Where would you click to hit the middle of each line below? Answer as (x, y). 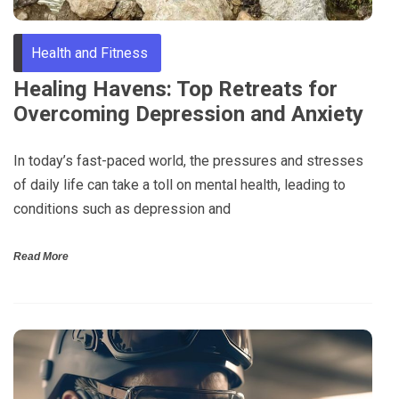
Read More (41, 257)
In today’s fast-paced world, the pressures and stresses (188, 161)
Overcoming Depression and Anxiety (188, 114)
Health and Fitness (90, 53)
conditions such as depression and (122, 209)
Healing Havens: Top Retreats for (175, 90)
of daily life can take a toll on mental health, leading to (179, 185)
